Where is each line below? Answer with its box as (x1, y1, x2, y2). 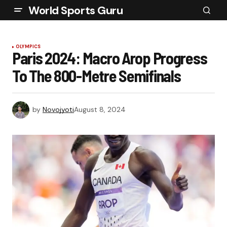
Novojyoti (43, 104, 74, 114)
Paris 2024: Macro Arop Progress (12, 48, 207, 67)
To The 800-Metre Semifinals (12, 66, 181, 85)
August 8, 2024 (74, 104, 126, 114)
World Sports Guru (28, 3, 123, 18)
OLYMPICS (16, 44, 41, 50)
